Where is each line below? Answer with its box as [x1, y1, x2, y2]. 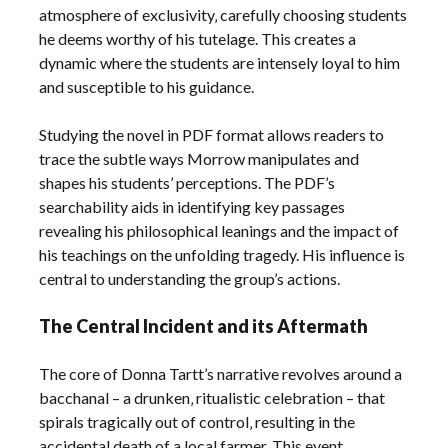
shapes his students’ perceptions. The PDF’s [39, 172, 336, 192]
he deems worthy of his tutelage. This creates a [39, 28, 357, 48]
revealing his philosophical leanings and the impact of [39, 220, 400, 240]
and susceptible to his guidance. [39, 76, 255, 96]
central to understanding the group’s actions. [39, 268, 341, 288]
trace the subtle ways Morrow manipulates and [39, 148, 360, 168]
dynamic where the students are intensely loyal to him [39, 52, 401, 72]
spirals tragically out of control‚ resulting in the [39, 411, 356, 431]
